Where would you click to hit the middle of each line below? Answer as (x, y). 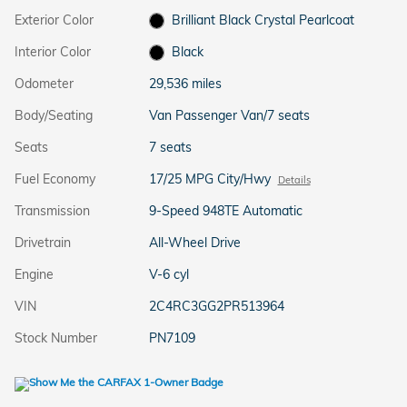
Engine (34, 274)
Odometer (44, 83)
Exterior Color (54, 20)
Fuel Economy (55, 179)
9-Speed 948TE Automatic (225, 210)
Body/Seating (54, 115)
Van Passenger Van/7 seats (229, 115)
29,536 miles (185, 83)
